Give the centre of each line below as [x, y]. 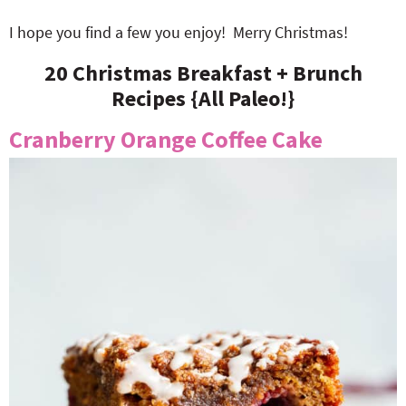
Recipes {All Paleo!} [203, 98]
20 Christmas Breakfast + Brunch [203, 73]
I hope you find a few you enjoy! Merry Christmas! [179, 32]
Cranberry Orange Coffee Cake [166, 139]
